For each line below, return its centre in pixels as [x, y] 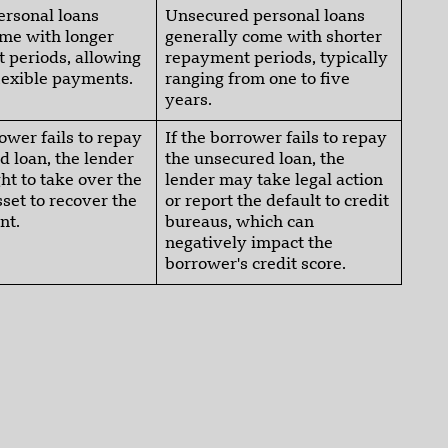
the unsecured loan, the [255, 160]
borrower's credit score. [255, 265]
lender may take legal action [274, 181]
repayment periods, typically [276, 59]
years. [188, 101]
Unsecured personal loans [265, 17]
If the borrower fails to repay [276, 139]
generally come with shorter [273, 38]
